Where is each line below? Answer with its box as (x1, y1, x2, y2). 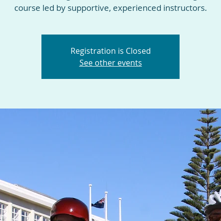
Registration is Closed (70, 45, 151, 57)
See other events (79, 57, 142, 69)
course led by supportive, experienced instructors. (14, 2, 207, 14)
